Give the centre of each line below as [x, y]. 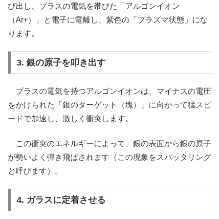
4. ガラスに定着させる [61, 200]
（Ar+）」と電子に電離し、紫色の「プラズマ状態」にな [108, 20]
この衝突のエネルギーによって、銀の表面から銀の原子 [109, 143]
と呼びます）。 [35, 171]
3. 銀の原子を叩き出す [61, 62]
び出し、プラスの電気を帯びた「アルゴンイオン [94, 6]
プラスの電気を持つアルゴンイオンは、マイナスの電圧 [109, 91]
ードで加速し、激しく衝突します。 [70, 119]
